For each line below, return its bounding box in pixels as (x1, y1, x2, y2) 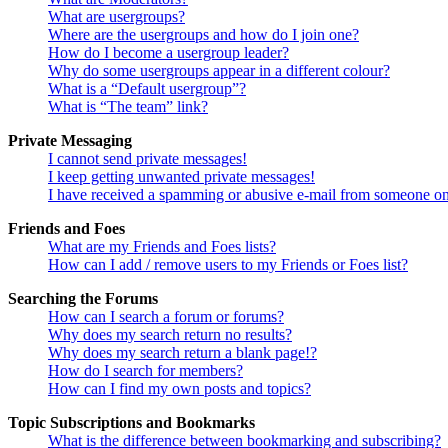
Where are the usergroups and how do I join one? (48, 26, 359, 44)
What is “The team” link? (48, 98, 208, 116)
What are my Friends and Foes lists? (48, 238, 276, 256)
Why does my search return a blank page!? (48, 344, 317, 362)
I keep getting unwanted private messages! (48, 168, 315, 186)
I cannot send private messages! (48, 150, 247, 168)
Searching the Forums (8, 290, 158, 308)
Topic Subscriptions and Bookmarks (8, 414, 255, 432)
